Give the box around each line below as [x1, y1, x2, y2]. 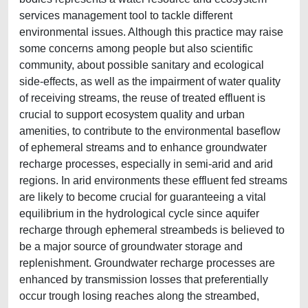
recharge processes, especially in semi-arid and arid [19, 158, 273, 170]
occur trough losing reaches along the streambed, [19, 290, 259, 302]
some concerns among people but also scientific [19, 43, 253, 54]
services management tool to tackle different [19, 10, 232, 21]
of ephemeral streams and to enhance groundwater [19, 142, 267, 153]
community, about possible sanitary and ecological [19, 59, 264, 71]
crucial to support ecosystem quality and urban [19, 109, 245, 120]
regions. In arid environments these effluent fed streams [19, 175, 287, 186]
